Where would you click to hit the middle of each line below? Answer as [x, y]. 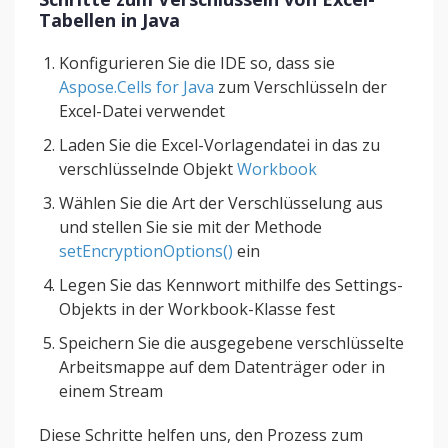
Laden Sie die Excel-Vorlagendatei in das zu [219, 145]
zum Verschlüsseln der [300, 87]
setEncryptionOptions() [146, 251]
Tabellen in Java [109, 20]
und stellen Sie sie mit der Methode [190, 227]
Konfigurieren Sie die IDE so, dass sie [197, 63]
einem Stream [111, 391]
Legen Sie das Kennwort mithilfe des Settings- [231, 285]
